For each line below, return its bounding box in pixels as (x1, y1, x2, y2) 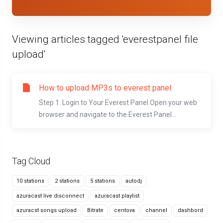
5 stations (90, 178, 115, 184)
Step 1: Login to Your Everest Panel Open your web (39, 99, 197, 107)
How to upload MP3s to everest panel (39, 83, 171, 93)
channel (145, 207, 167, 214)
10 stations (16, 178, 44, 184)
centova (114, 207, 135, 214)
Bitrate (87, 207, 104, 214)
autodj (125, 178, 142, 184)
